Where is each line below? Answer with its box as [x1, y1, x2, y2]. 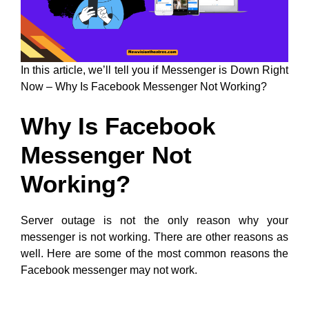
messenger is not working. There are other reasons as [21, 231, 288, 243]
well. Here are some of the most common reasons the [21, 248, 288, 259]
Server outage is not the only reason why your [21, 215, 288, 226]
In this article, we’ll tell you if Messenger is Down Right [21, 64, 288, 76]
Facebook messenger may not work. [21, 264, 197, 276]
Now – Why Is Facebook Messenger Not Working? [21, 81, 267, 92]
